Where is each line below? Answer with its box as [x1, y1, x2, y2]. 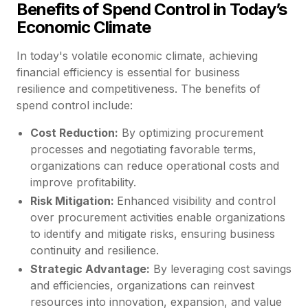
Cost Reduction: [30, 125, 118, 140]
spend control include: [16, 98, 133, 112]
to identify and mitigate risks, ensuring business [30, 227, 275, 241]
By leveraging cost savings [150, 262, 291, 276]
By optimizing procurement [118, 125, 263, 140]
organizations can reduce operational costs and [30, 158, 279, 173]
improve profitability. [30, 175, 136, 189]
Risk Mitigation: [30, 194, 117, 208]
